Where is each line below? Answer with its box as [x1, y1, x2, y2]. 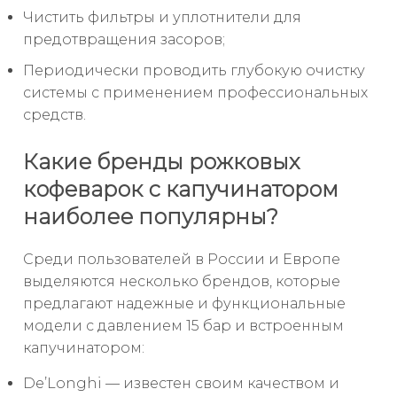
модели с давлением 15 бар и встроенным [23, 316, 344, 334]
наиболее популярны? [23, 204, 278, 230]
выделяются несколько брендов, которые [23, 272, 340, 290]
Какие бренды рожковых [23, 149, 300, 175]
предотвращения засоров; [23, 31, 225, 49]
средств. [23, 106, 86, 124]
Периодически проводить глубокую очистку [23, 62, 365, 80]
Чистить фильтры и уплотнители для [23, 9, 301, 27]
